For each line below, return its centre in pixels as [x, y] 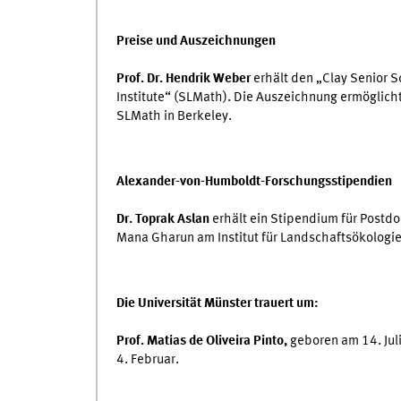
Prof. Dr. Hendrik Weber [183, 78]
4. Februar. [147, 359]
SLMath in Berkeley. [174, 116]
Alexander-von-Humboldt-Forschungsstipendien [254, 181]
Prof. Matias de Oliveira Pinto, [201, 341]
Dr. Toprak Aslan [162, 219]
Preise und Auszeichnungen [196, 41]
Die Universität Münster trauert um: [217, 303]
